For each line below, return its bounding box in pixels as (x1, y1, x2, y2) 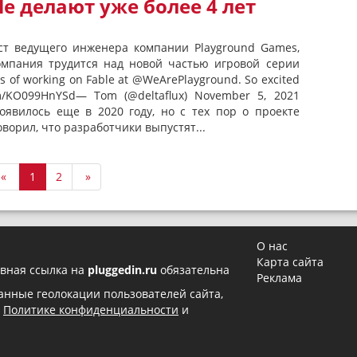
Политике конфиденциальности (3, 302, 178, 317)
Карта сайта (257, 254, 324, 269)
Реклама (257, 270, 303, 285)
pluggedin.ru (88, 262, 157, 277)
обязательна (157, 262, 229, 277)
